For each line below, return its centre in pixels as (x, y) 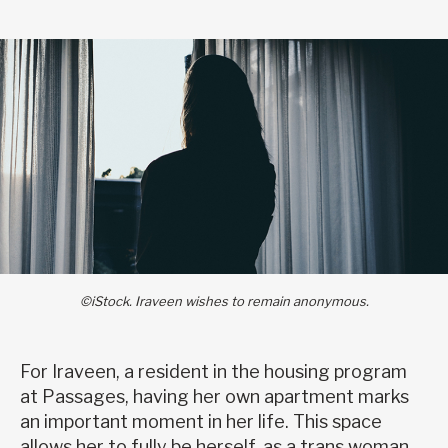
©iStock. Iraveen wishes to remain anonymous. (224, 301)
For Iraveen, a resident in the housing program (213, 372)
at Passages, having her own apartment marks (214, 397)
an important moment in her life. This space (201, 422)
